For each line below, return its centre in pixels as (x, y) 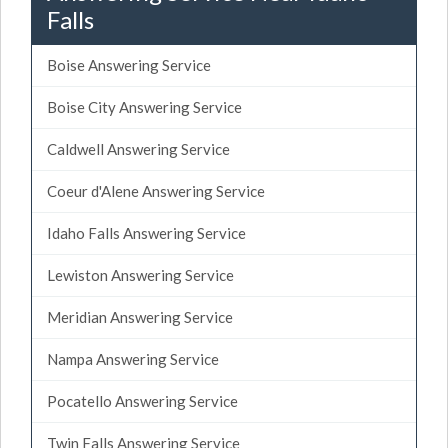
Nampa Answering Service (133, 358)
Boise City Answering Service (144, 106)
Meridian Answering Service (140, 316)
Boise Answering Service (129, 64)
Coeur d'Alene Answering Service (156, 190)
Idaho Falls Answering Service (146, 232)
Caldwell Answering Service (138, 148)
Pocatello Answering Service (142, 400)
